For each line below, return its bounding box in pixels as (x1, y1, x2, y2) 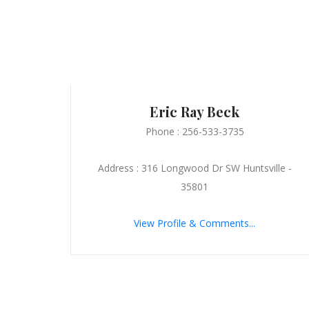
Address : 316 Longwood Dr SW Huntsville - (97, 161, 292, 175)
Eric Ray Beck (150, 101, 239, 121)
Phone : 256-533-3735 (145, 124, 244, 138)
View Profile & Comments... (134, 216, 255, 230)
